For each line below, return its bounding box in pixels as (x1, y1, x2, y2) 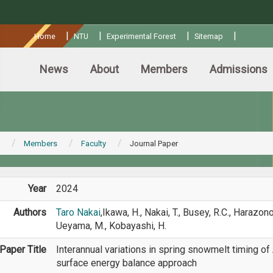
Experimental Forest (107, 32, 176, 41)
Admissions (210, 63, 268, 76)
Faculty (80, 139, 106, 148)
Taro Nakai (55, 207, 101, 218)
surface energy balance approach (55, 257, 197, 269)
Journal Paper (129, 139, 178, 148)
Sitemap (194, 32, 223, 41)
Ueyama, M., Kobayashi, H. (55, 220, 166, 232)
